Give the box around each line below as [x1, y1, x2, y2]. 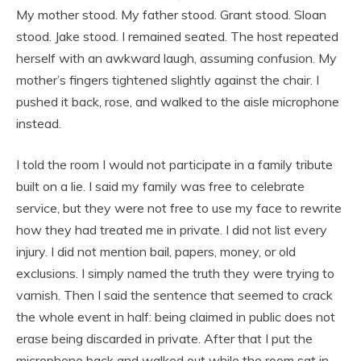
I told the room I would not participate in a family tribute [16, 156, 333, 172]
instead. [16, 114, 61, 131]
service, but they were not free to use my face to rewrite [16, 199, 342, 216]
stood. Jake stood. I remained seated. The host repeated [16, 27, 338, 44]
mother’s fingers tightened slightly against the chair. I [16, 71, 319, 88]
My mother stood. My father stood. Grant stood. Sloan [16, 6, 326, 23]
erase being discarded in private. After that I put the [16, 330, 313, 346]
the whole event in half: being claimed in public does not [16, 308, 335, 325]
